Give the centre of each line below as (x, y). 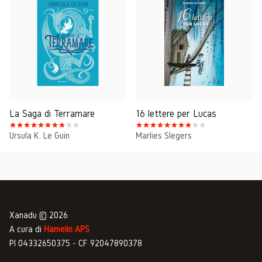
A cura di (27, 229)
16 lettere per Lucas (176, 113)
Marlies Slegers (164, 135)
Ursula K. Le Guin (39, 135)
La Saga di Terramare (52, 113)
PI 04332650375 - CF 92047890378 (76, 243)
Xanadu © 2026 (39, 215)
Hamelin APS (67, 229)
